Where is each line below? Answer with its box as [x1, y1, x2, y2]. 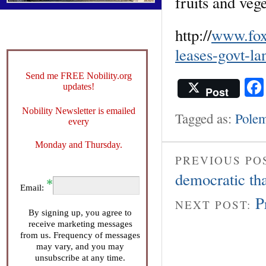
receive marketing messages [28, 218, 132, 229]
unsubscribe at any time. [35, 252, 125, 262]
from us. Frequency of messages [20, 230, 140, 240]
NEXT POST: [175, 197, 255, 213]
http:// [175, 24, 211, 46]
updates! [62, 81, 94, 91]
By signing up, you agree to [28, 207, 132, 217]
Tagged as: [175, 109, 235, 127]
